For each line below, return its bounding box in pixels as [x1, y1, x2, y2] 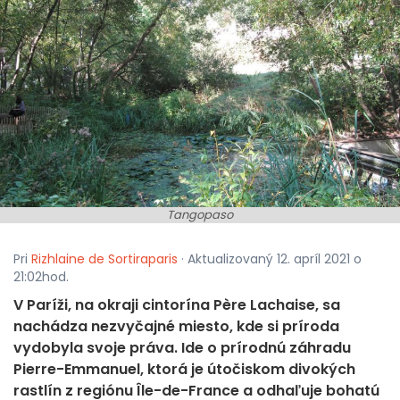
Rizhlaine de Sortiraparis [31, 250, 178, 269]
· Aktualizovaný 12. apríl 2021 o [178, 250, 362, 269]
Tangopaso [167, 206, 233, 224]
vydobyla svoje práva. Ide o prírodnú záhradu [13, 337, 351, 359]
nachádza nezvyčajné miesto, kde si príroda [13, 316, 339, 337]
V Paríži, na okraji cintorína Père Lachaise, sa [13, 295, 340, 316]
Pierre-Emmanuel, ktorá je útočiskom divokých [13, 359, 355, 380]
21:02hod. [13, 268, 69, 287]
